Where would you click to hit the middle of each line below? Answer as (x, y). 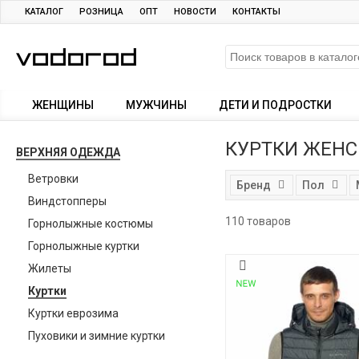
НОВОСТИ (195, 12)
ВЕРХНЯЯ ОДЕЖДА (68, 152)
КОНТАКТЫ (256, 12)
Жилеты (50, 268)
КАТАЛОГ (44, 12)
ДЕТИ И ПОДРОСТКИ (275, 105)
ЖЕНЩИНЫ (63, 105)
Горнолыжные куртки (84, 246)
